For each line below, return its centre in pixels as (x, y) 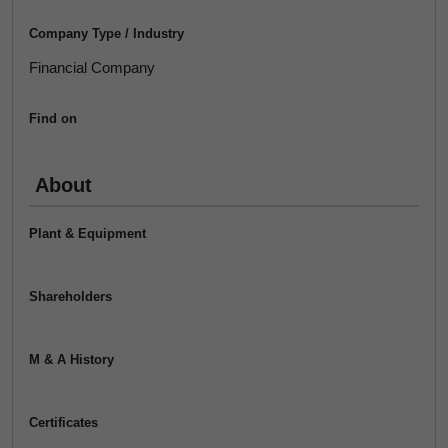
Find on (53, 118)
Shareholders (70, 296)
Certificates (63, 422)
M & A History (71, 359)
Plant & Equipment (87, 233)
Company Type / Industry (106, 33)
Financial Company (92, 67)
